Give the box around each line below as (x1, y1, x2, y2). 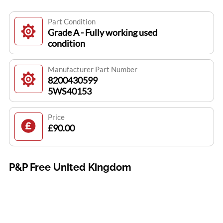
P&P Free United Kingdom (8, 161, 131, 174)
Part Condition (47, 17, 96, 26)
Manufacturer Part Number (47, 65, 137, 74)
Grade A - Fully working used (47, 27, 157, 38)
